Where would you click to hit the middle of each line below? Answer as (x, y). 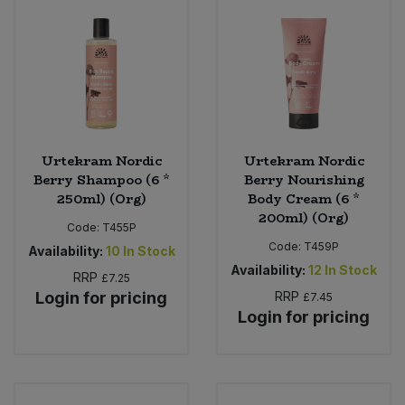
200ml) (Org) (304, 217)
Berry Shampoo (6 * (101, 179)
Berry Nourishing (304, 179)
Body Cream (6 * (304, 198)
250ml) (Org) (101, 198)
